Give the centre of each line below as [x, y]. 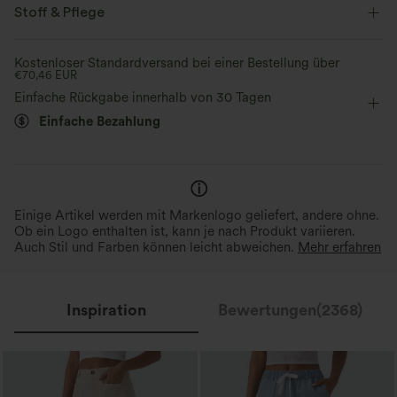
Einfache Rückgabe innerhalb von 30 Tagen [143, 98]
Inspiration [106, 310]
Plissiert [208, 39]
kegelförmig [226, 75]
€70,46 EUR [46, 75]
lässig [46, 75]
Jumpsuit [300, 110]
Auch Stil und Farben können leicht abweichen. [156, 248]
